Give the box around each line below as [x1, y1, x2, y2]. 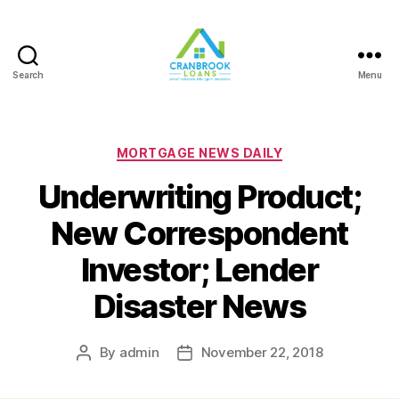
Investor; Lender [80, 250, 319, 290]
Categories [199, 139, 278, 159]
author [82, 364, 125, 382]
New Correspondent [51, 214, 348, 254]
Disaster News [93, 287, 306, 327]
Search [12, 69, 44, 80]
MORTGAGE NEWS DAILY [116, 144, 283, 160]
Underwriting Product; [37, 177, 362, 217]
